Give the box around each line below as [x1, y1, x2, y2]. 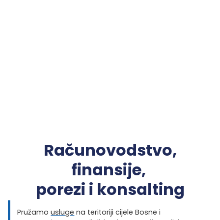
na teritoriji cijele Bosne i [74, 207, 161, 218]
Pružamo [17, 207, 51, 218]
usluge [51, 207, 75, 218]
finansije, [71, 158, 149, 181]
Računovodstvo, [43, 138, 177, 161]
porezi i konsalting [35, 178, 185, 200]
